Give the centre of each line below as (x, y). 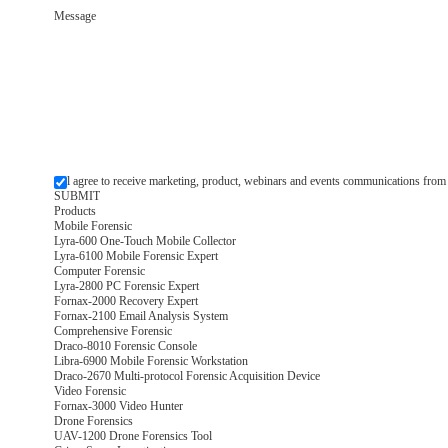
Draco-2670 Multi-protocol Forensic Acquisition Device (186, 376)
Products (74, 211)
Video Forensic (89, 391)
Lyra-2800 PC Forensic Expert (126, 286)
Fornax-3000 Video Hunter (118, 406)
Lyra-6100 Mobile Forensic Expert (135, 256)
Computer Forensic (99, 271)
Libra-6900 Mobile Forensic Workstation (150, 361)
